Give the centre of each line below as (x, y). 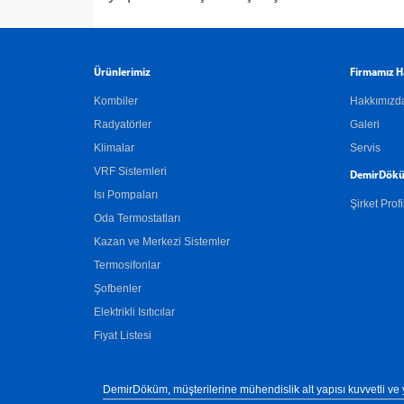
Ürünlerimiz (122, 73)
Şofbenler (118, 289)
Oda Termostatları (137, 219)
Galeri (365, 125)
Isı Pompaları (126, 195)
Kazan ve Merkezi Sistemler (162, 242)
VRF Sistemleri (130, 172)
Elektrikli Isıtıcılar (134, 312)
